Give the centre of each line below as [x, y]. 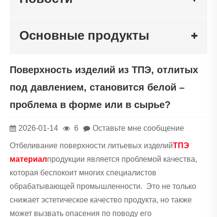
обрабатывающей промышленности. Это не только [103, 186]
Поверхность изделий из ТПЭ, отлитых [104, 70]
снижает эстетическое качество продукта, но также [101, 200]
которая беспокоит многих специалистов [83, 173]
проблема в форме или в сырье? [90, 104]
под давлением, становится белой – [97, 87]
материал [28, 159]
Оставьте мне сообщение [138, 128]
